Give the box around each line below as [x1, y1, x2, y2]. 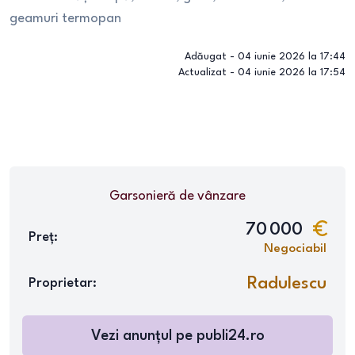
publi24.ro [196, 329, 265, 343]
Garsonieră [109, 189, 176, 203]
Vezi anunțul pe [90, 329, 197, 343]
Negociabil [264, 242, 326, 255]
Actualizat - [178, 67, 238, 78]
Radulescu [247, 275, 326, 292]
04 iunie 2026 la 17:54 [238, 67, 345, 78]
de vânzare [176, 189, 246, 203]
